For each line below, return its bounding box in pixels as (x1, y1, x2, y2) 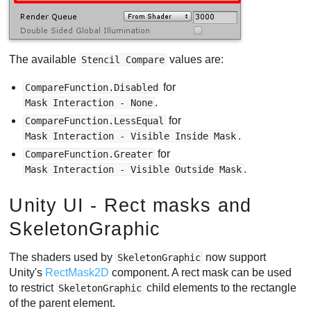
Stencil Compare (81, 54, 165, 66)
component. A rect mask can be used (109, 266, 292, 278)
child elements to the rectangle (144, 281, 297, 294)
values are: (167, 53, 224, 66)
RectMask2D (45, 266, 110, 278)
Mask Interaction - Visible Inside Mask (25, 130, 237, 142)
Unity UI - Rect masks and (9, 194, 251, 217)
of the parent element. (9, 296, 116, 309)
